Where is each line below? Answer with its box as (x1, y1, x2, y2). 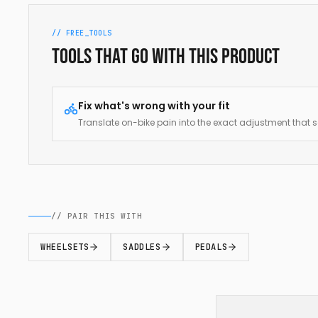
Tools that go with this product (52, 44, 280, 70)
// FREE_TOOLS (52, 28, 112, 38)
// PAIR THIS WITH (51, 211, 143, 221)
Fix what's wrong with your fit (78, 99, 230, 113)
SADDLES (123, 241, 161, 253)
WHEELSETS (40, 241, 89, 253)
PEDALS (194, 241, 228, 253)
